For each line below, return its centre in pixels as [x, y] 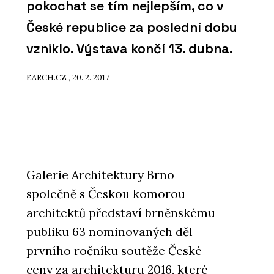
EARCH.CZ [47, 77]
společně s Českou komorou [106, 194]
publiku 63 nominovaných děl [109, 232]
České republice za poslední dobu [132, 28]
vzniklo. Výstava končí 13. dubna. [130, 49]
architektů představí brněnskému [121, 213]
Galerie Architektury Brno [100, 175]
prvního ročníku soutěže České [114, 251]
